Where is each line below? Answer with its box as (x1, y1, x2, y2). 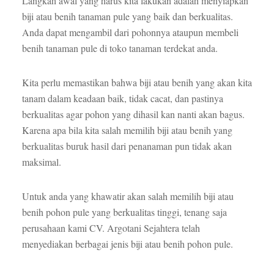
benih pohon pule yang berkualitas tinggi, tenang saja (21, 206, 227, 219)
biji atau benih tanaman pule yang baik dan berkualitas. (21, 10, 233, 23)
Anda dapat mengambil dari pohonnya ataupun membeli (21, 26, 239, 39)
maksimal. (21, 155, 61, 169)
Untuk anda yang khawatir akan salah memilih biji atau (21, 190, 234, 203)
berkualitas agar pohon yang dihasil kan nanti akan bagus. (21, 108, 245, 121)
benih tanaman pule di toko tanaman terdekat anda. (21, 42, 218, 55)
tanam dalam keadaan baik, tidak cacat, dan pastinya (21, 92, 223, 105)
